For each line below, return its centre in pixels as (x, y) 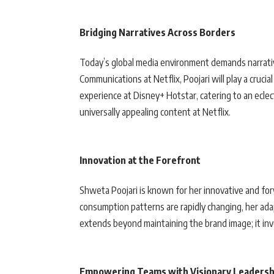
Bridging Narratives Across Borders (157, 33)
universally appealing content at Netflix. (155, 112)
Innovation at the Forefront (140, 161)
